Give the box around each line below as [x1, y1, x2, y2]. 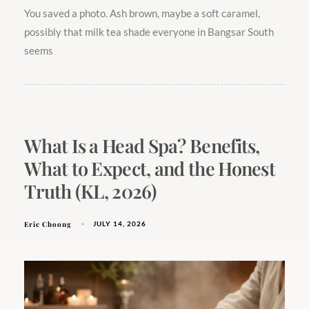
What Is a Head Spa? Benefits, [24, 132, 260, 158]
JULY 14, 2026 [93, 219, 147, 228]
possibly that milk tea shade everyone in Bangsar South [24, 26, 274, 39]
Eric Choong [24, 219, 72, 229]
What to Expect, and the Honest [24, 155, 275, 181]
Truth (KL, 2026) [24, 178, 156, 203]
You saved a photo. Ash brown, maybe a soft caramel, [24, 7, 260, 20]
